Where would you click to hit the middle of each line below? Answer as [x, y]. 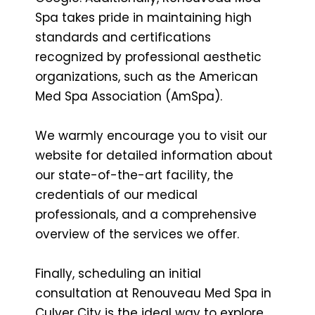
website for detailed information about [154, 155]
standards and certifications [123, 37]
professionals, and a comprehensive [146, 214]
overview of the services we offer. [137, 234]
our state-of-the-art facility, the [134, 175]
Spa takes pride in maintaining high [143, 17]
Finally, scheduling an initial [118, 273]
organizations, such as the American [147, 76]
